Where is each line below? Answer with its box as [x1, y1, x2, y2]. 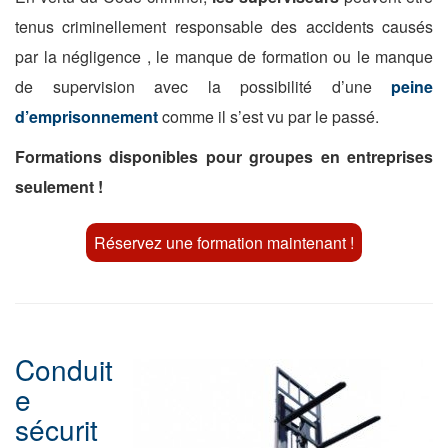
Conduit [15, 349, 113, 389]
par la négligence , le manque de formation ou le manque [15, 45, 433, 68]
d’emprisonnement [15, 105, 162, 128]
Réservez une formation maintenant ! [94, 231, 354, 254]
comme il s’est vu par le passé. [162, 105, 379, 128]
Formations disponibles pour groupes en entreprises [15, 145, 433, 168]
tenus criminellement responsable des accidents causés [15, 15, 433, 38]
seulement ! [15, 175, 103, 198]
